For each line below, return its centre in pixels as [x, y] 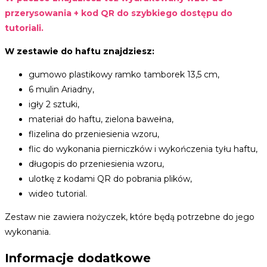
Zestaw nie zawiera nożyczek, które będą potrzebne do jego [130, 217]
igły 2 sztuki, [54, 105]
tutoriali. [24, 28]
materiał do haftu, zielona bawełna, [101, 119]
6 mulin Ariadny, [61, 90]
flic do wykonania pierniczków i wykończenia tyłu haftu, [143, 149]
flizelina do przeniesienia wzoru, [94, 134]
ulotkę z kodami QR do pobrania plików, [110, 179]
